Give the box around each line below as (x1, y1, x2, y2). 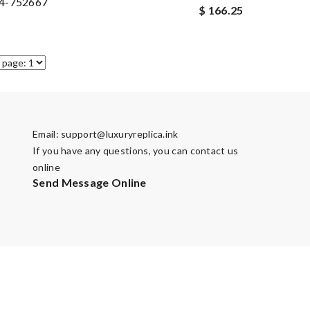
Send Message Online (33, 175, 147, 189)
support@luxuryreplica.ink (61, 127, 179, 140)
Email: (33, 127, 62, 140)
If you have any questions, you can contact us (33, 144, 239, 156)
